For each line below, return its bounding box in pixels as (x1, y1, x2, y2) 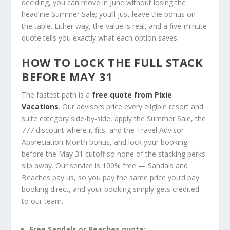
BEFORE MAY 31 (22, 69, 113, 85)
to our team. (22, 196, 64, 206)
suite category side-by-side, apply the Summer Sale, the (22, 113, 206, 124)
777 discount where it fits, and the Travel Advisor (22, 125, 184, 136)
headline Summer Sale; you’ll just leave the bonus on (22, 9, 196, 19)
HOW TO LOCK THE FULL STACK (22, 54, 203, 70)
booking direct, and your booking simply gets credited (22, 184, 200, 195)
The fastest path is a (22, 90, 92, 100)
